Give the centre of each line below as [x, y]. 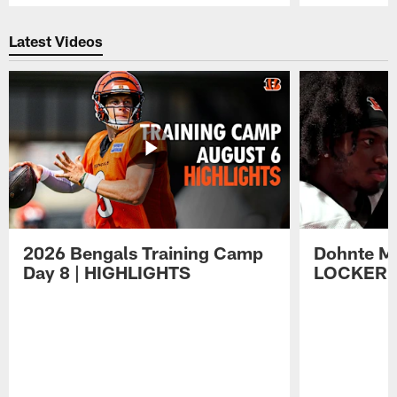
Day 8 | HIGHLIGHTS [107, 272]
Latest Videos [56, 41]
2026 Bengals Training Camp [144, 252]
